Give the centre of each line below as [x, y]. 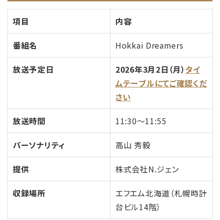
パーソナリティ [39, 145]
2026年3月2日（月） [151, 69]
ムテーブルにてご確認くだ [161, 83]
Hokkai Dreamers [150, 45]
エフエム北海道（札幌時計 [161, 193]
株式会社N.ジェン [147, 169]
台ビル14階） [138, 206]
